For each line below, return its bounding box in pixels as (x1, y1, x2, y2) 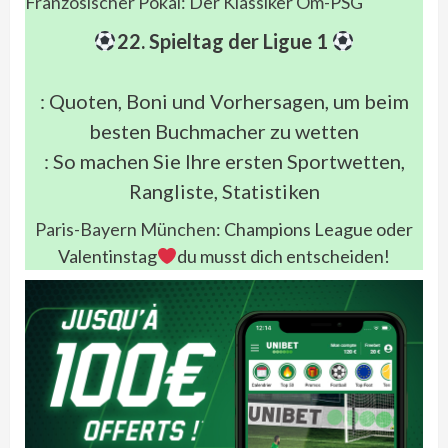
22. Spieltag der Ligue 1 (116, 29, 328, 53)
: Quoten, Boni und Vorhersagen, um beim (39, 89, 409, 113)
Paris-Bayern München (35, 218, 216, 240)
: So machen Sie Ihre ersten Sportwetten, (43, 149, 405, 173)
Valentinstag (57, 245, 157, 267)
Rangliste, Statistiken (128, 179, 320, 203)
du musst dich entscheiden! (177, 245, 391, 267)
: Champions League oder (216, 218, 413, 240)
